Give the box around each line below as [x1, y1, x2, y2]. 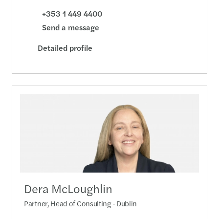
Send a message [42, 22, 99, 33]
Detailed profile [38, 42, 92, 54]
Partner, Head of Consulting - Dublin [24, 197, 137, 208]
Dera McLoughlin [24, 179, 112, 197]
